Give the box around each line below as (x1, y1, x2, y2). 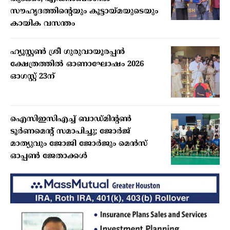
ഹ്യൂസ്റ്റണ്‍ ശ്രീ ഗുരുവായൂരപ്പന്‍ (10, 47, 125, 57)
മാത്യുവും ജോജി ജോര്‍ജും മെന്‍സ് (10, 139, 147, 149)
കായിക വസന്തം (10, 19, 75, 29)
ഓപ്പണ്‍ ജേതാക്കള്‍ (10, 151, 87, 162)
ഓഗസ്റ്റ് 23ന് (10, 72, 55, 82)
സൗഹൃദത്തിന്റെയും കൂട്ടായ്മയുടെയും (10, 7, 158, 17)
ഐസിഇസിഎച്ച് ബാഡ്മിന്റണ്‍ (10, 114, 131, 125)
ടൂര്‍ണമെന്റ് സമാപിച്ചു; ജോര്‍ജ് (10, 127, 130, 137)
